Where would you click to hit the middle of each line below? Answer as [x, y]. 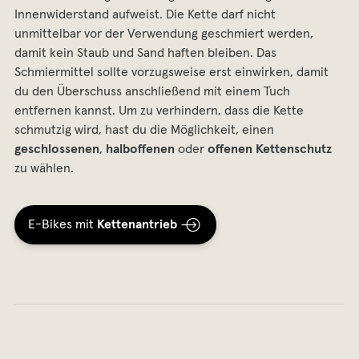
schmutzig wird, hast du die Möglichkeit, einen [144, 130]
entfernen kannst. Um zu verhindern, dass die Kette [159, 111]
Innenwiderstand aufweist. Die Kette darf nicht [145, 15]
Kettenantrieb [137, 225]
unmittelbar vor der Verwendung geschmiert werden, [164, 34]
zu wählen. [44, 169]
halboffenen [140, 149]
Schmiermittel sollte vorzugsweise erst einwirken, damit [171, 73]
